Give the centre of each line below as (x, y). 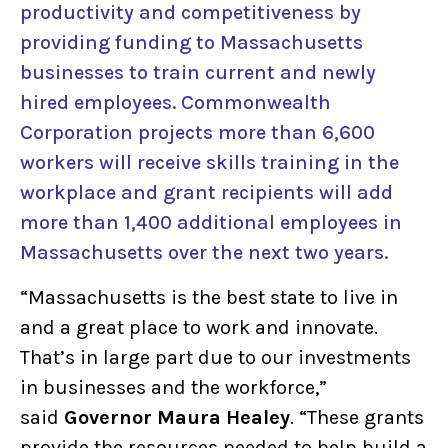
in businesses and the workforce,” (173, 387)
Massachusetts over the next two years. (204, 253)
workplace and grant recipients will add (206, 193)
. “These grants (357, 417)
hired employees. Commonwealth (175, 103)
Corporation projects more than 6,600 (197, 133)
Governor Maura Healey (177, 417)
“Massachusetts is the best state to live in (209, 297)
